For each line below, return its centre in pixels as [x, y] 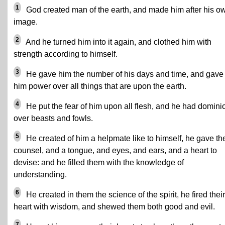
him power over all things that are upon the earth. [100, 86]
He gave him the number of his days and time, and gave [124, 74]
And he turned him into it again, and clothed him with [118, 42]
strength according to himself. [66, 54]
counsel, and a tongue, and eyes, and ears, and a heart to [115, 150]
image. [26, 22]
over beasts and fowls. [53, 118]
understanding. [40, 175]
